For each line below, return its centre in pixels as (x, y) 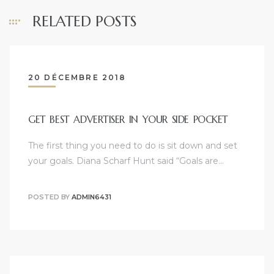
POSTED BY (50, 197)
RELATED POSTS (85, 21)
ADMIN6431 (91, 197)
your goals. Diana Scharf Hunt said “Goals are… (126, 161)
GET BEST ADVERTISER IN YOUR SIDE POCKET (128, 120)
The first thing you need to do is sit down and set (133, 146)
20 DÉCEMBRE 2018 (77, 77)
